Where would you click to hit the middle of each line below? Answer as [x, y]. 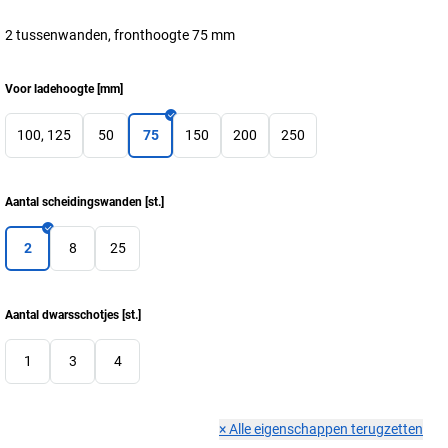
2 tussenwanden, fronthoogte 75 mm [120, 35]
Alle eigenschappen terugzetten [326, 429]
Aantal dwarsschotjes [62, 315]
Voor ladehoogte [49, 89]
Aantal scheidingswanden [73, 202]
